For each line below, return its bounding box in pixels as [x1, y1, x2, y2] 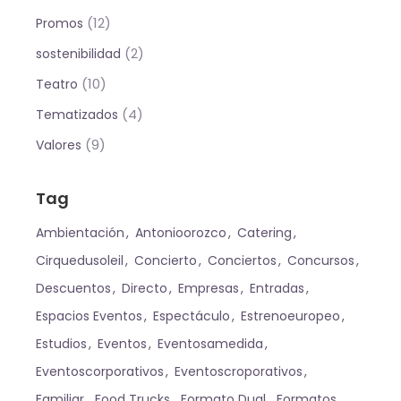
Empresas [178, 278, 240, 297]
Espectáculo [153, 306, 231, 325]
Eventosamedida [158, 334, 264, 353]
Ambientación [36, 223, 125, 242]
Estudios [36, 334, 88, 353]
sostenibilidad [36, 44, 122, 63]
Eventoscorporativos [36, 362, 165, 380]
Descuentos [36, 278, 112, 297]
